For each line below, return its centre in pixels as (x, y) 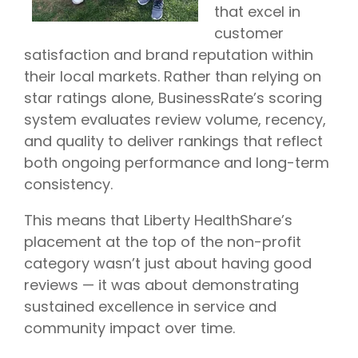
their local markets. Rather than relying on (173, 76)
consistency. (68, 184)
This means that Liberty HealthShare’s (158, 220)
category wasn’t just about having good (168, 263)
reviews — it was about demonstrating (161, 284)
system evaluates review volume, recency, (175, 119)
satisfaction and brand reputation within (169, 54)
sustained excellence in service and (150, 306)
